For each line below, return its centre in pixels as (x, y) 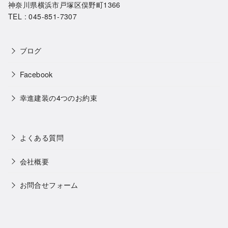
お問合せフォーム (49, 185)
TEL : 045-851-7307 (43, 17)
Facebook (36, 74)
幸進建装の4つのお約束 (58, 98)
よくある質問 (41, 137)
